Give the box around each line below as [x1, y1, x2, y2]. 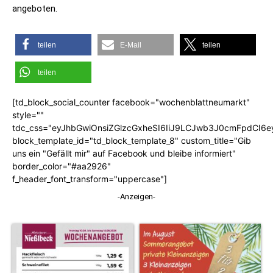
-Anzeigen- [118, 192, 155, 202]
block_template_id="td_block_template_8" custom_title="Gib [12, 135, 251, 146]
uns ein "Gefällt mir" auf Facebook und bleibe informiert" [12, 148, 236, 159]
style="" [12, 110, 44, 121]
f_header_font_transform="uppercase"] [12, 174, 167, 185]
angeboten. [12, 3, 57, 15]
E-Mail [120, 41, 141, 50]
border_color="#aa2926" [12, 161, 111, 172]
